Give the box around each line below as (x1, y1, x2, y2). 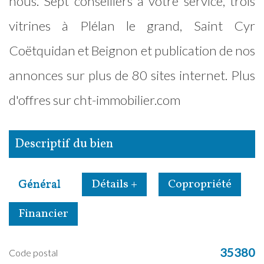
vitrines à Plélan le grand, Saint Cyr (9, 18, 255, 34)
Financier (18, 206, 68, 223)
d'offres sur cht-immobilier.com (9, 92, 180, 108)
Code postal (15, 247, 58, 259)
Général (18, 176, 61, 193)
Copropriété (168, 176, 232, 193)
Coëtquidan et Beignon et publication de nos (9, 42, 255, 59)
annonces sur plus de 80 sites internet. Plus (9, 67, 255, 84)
